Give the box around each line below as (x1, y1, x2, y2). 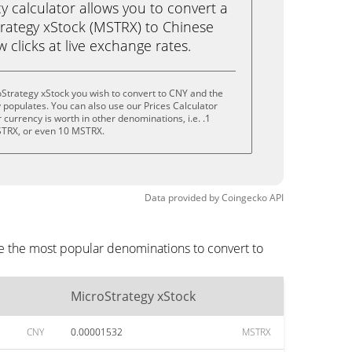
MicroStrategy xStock (71, 288, 196, 305)
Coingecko (222, 191, 267, 204)
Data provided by (145, 191, 219, 204)
